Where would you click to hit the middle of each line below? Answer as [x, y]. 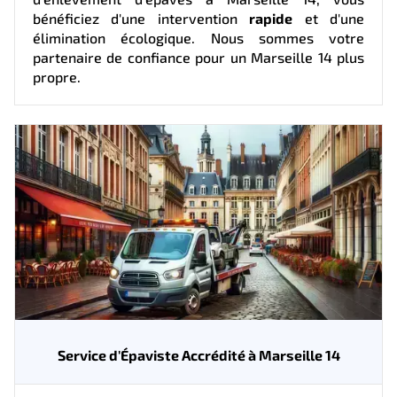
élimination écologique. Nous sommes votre [198, 37]
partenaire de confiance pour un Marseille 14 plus [198, 57]
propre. [57, 76]
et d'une [329, 18]
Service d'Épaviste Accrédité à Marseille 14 [198, 354]
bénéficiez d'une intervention [141, 18]
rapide [271, 18]
